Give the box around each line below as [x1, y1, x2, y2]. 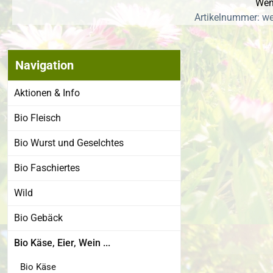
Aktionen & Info [14, 87, 80, 99]
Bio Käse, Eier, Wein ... [14, 237, 110, 249]
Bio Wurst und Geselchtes [14, 137, 124, 149]
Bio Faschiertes [14, 162, 80, 174]
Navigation [15, 58, 74, 73]
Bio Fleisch [14, 112, 61, 124]
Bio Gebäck [14, 212, 63, 224]
